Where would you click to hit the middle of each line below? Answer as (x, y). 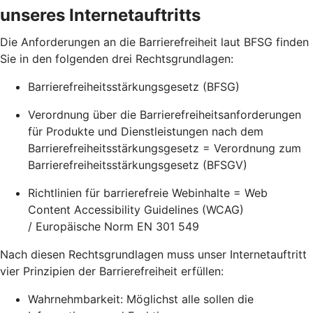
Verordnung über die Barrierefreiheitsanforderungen (165, 115)
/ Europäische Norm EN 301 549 (114, 226)
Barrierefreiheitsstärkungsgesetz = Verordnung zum (165, 148)
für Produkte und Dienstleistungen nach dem (146, 131)
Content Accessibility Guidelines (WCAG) (136, 210)
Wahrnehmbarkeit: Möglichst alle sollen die (141, 299)
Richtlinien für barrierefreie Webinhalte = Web (148, 193)
